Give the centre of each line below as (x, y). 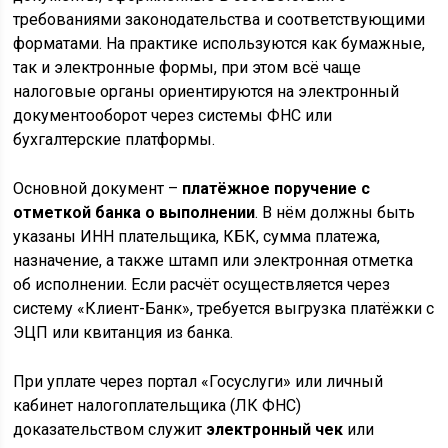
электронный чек (275, 430)
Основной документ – (98, 189)
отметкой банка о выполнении (134, 213)
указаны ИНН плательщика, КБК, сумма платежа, (197, 237)
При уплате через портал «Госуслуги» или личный (198, 382)
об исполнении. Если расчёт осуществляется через (202, 285)
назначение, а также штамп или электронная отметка (213, 261)
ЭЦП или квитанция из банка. (123, 333)
